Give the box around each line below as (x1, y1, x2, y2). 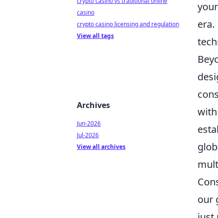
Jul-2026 (77, 131, 99, 139)
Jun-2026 (77, 119, 101, 127)
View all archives (77, 143, 126, 151)
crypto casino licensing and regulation (77, 20, 179, 28)
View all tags (77, 32, 114, 40)
